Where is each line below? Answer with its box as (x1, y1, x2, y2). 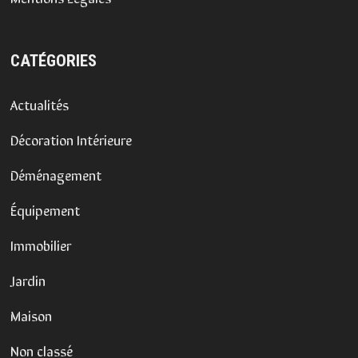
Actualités (10, 93, 69, 114)
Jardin (10, 268, 46, 290)
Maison (10, 304, 52, 325)
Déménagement (10, 163, 101, 185)
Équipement (10, 198, 80, 220)
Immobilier (10, 233, 71, 255)
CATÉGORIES (10, 50, 97, 70)
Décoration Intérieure (10, 128, 132, 149)
